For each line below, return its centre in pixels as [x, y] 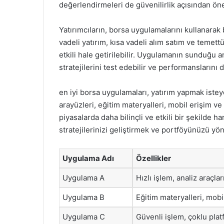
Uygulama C [84, 216]
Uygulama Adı [88, 158]
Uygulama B [83, 197]
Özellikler [153, 158]
